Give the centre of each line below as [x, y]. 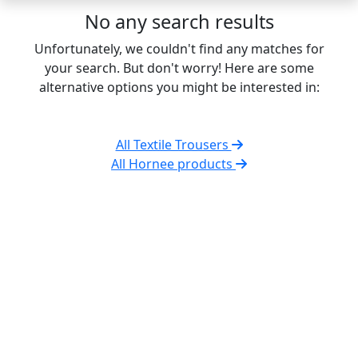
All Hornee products [173, 163]
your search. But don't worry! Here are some [179, 68]
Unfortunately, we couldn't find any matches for [179, 48]
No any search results [179, 21]
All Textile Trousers [173, 144]
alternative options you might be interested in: [179, 87]
